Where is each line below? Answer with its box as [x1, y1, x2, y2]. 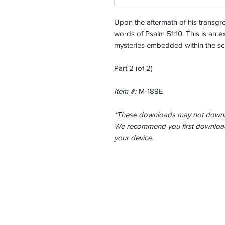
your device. [114, 133, 153, 142]
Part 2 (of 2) [114, 64, 153, 73]
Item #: [114, 87, 136, 96]
